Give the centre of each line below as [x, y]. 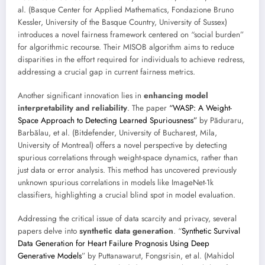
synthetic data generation [126, 231]
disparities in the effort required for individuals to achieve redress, [131, 59]
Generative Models [50, 256]
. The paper [148, 108]
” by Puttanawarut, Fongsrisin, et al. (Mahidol [158, 256]
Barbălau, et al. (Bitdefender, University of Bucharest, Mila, [117, 132]
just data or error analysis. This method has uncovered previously [127, 170]
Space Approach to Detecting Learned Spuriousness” [107, 120]
